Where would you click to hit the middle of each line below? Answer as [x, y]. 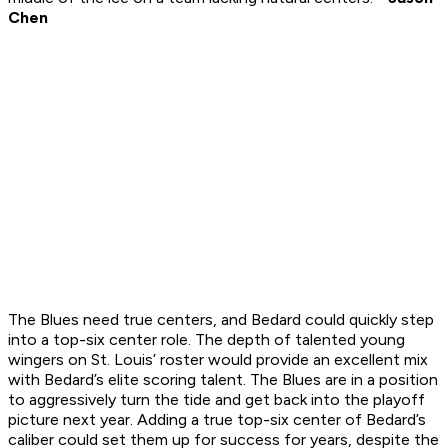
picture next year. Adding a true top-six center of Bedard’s [217, 420]
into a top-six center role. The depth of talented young [206, 340]
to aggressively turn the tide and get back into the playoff [216, 400]
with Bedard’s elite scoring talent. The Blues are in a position [223, 380]
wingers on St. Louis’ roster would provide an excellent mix [218, 360]
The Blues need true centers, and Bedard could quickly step [221, 320]
